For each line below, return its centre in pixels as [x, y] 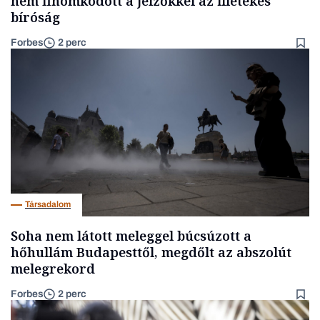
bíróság [35, 17]
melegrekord [53, 268]
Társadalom [48, 205]
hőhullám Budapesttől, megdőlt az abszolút [151, 252]
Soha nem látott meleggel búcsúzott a [131, 235]
